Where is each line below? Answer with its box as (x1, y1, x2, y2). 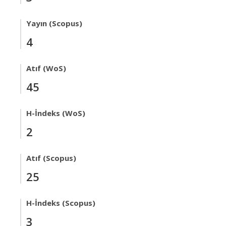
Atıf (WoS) (26, 63, 66, 73)
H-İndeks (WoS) (26, 108, 85, 118)
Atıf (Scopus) (26, 153, 76, 163)
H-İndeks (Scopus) (26, 198, 95, 208)
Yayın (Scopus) (26, 18, 82, 28)
